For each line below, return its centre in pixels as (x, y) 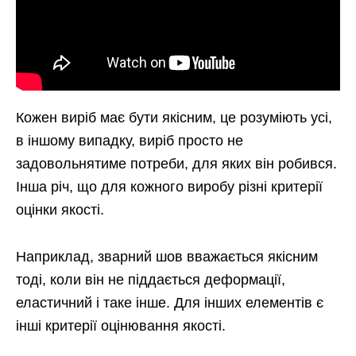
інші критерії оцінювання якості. (121, 326)
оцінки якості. (60, 210)
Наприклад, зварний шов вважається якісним (167, 257)
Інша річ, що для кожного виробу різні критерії (169, 187)
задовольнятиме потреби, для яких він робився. (176, 164)
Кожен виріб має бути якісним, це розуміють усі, (174, 118)
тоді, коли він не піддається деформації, (151, 280)
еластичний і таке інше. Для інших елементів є (170, 303)
